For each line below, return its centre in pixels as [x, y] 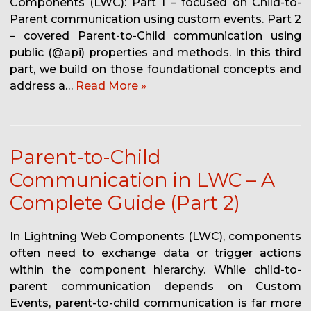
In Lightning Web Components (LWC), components [155, 237]
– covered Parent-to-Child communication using [155, 36]
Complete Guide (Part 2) [125, 203]
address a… [43, 86]
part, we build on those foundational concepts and [155, 69]
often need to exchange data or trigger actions [155, 253]
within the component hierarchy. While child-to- [155, 270]
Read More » [111, 86]
